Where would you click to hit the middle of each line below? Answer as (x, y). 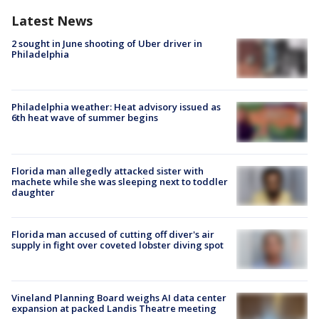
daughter (33, 192)
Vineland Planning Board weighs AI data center (119, 298)
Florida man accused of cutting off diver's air (113, 234)
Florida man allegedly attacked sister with (108, 171)
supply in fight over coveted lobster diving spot (117, 245)
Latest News (52, 21)
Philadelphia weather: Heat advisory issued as (116, 107)
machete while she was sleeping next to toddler (120, 181)
